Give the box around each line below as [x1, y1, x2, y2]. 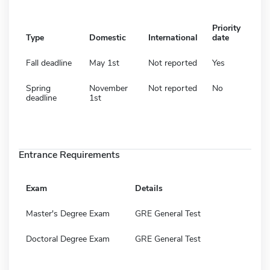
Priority [212, 22, 240, 34]
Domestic [89, 31, 126, 43]
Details [135, 182, 163, 194]
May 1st [89, 57, 119, 69]
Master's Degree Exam [26, 207, 110, 219]
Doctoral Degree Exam [26, 233, 110, 245]
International [148, 31, 198, 43]
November [89, 82, 128, 94]
